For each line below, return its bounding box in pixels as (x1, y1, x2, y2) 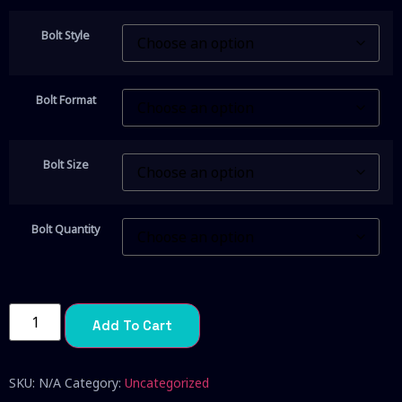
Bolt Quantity (31, 222, 100, 238)
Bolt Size (42, 157, 89, 173)
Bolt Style (41, 28, 90, 44)
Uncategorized (125, 374, 209, 392)
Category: (65, 374, 125, 392)
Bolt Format (35, 92, 96, 109)
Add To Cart (92, 317, 173, 335)
